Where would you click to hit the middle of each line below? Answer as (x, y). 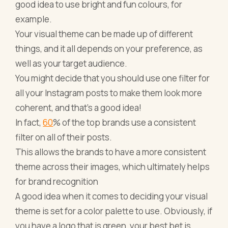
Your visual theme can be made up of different (104, 34)
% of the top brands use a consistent (125, 122)
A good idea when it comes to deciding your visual (112, 196)
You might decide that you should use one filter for (113, 78)
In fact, (29, 122)
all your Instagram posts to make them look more (109, 93)
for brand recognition (57, 181)
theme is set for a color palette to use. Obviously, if (114, 211)
